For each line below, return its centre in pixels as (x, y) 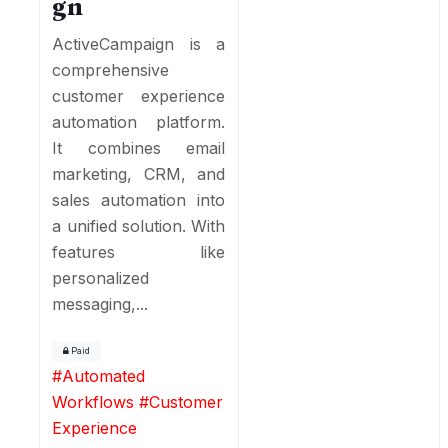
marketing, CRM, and (139, 173)
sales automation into (139, 199)
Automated (104, 375)
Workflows (93, 401)
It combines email (139, 147)
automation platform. (139, 121)
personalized (101, 277)
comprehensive (111, 69)
